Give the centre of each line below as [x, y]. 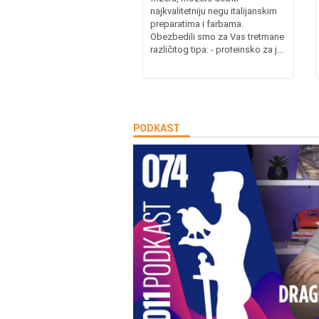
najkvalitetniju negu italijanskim [213, 11]
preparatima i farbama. [197, 23]
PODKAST [157, 128]
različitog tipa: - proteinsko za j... [216, 49]
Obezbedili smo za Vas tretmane [217, 36]
